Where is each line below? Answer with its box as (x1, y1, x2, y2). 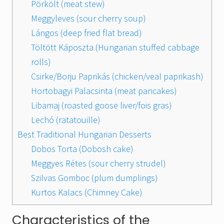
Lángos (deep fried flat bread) (31, 27, 142, 39)
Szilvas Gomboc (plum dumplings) (31, 172, 158, 184)
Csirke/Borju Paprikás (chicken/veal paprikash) (31, 70, 205, 82)
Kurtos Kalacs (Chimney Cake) (31, 186, 142, 198)
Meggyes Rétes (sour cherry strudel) (31, 157, 166, 169)
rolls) (31, 56, 51, 68)
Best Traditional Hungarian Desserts (17, 128, 151, 140)
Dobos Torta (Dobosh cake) (31, 143, 133, 155)
